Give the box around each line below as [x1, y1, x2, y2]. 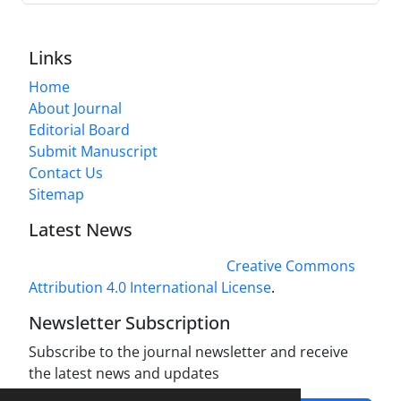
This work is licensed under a [29, 256, 223, 277]
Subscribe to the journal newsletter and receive [29, 342, 348, 363]
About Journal [29, 98, 122, 119]
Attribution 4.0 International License [29, 277, 271, 298]
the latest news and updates [29, 363, 219, 384]
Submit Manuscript [29, 141, 158, 162]
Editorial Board [29, 120, 130, 141]
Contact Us [29, 163, 103, 183]
